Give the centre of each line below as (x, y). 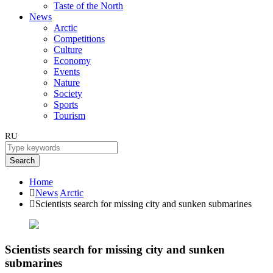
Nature (67, 83)
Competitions (79, 39)
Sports (66, 105)
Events (67, 72)
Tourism (69, 115)
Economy (72, 61)
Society (68, 94)
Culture (68, 50)
